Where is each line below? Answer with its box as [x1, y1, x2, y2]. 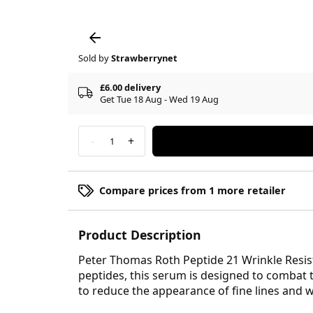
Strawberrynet [111, 51, 177, 64]
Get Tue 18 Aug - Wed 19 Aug [100, 92, 219, 105]
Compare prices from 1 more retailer [99, 183, 286, 197]
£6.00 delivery [100, 80, 161, 94]
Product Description [78, 226, 201, 243]
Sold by [78, 51, 111, 64]
